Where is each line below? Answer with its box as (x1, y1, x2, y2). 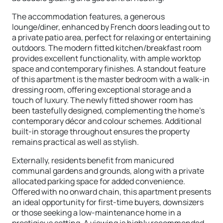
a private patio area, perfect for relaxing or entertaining (12, 31, 211, 43)
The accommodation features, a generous (12, 10, 165, 22)
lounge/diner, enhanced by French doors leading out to (12, 21, 210, 32)
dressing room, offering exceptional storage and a (12, 84, 191, 95)
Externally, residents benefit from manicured (12, 154, 174, 166)
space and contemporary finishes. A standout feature (12, 63, 206, 74)
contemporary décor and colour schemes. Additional (12, 115, 202, 126)
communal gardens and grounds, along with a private (12, 165, 204, 176)
